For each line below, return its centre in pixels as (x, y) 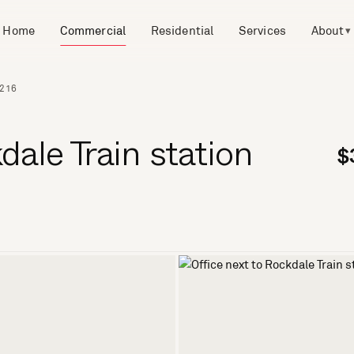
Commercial (93, 30)
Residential (182, 30)
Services (262, 30)
